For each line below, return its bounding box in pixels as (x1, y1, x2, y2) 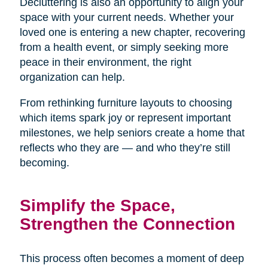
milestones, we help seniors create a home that (19, 126, 245, 139)
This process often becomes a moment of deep (19, 252, 244, 264)
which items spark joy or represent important (19, 111, 231, 124)
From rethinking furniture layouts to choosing (19, 96, 232, 109)
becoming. (19, 156, 69, 169)
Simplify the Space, (19, 195, 175, 215)
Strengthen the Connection (19, 214, 235, 233)
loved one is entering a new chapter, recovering (19, 26, 245, 38)
